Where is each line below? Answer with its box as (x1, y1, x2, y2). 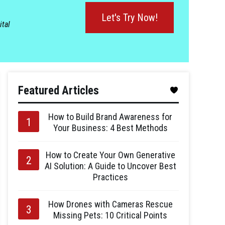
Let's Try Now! (101, 12, 158, 24)
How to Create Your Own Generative (45, 150, 175, 160)
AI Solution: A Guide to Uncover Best (44, 161, 176, 171)
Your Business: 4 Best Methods (53, 123, 168, 133)
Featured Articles (18, 84, 99, 97)
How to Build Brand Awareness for (48, 111, 172, 122)
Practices (92, 172, 128, 182)
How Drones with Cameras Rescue (48, 199, 173, 209)
